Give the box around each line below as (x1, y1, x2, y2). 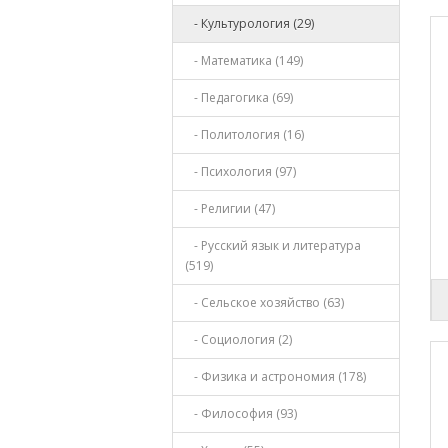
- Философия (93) (185, 405, 297, 422)
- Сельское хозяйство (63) (185, 294, 344, 311)
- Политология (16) (185, 126, 304, 143)
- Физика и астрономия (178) (185, 368, 366, 385)
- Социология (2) (185, 331, 292, 348)
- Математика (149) (185, 52, 303, 69)
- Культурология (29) (185, 15, 314, 32)
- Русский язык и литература (185, 237, 361, 254)
